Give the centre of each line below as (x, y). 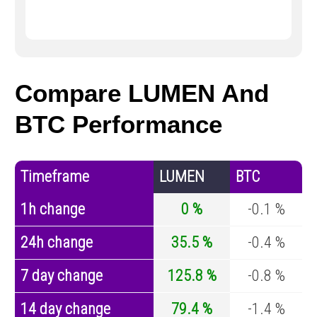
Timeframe (55, 177)
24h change (57, 243)
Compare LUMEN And (142, 93)
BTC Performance (119, 125)
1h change (53, 209)
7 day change (62, 276)
